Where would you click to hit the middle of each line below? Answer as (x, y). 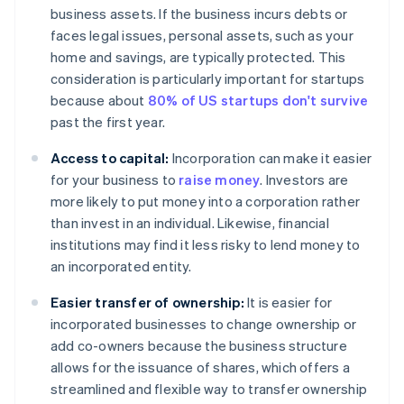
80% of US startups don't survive (258, 101)
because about (99, 101)
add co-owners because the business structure (199, 346)
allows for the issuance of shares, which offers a (200, 367)
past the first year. (108, 122)
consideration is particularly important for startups (208, 79)
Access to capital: (110, 158)
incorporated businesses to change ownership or (204, 324)
